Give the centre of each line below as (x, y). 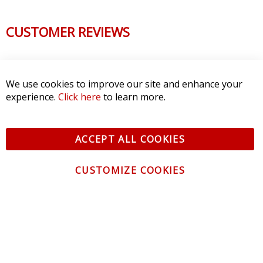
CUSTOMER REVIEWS (68, 31)
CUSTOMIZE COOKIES (130, 170)
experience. (32, 97)
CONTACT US (50, 222)
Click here (80, 97)
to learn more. (133, 97)
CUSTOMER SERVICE (68, 251)
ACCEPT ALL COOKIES (130, 139)
